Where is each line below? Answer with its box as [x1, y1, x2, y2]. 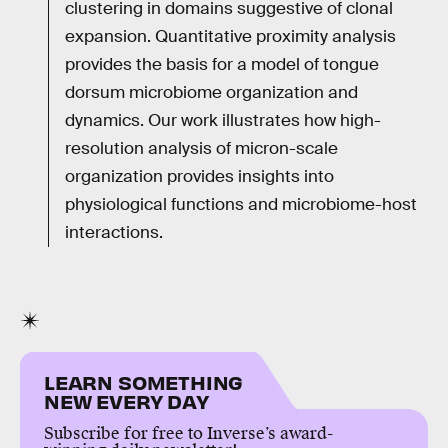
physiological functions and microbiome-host [65, 194, 417, 216]
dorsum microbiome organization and [65, 82, 358, 104]
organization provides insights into [65, 166, 334, 188]
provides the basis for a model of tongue [65, 54, 379, 76]
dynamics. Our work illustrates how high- [65, 110, 381, 132]
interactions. [65, 222, 163, 244]
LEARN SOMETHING [44, 369, 244, 395]
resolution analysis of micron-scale [65, 138, 338, 160]
